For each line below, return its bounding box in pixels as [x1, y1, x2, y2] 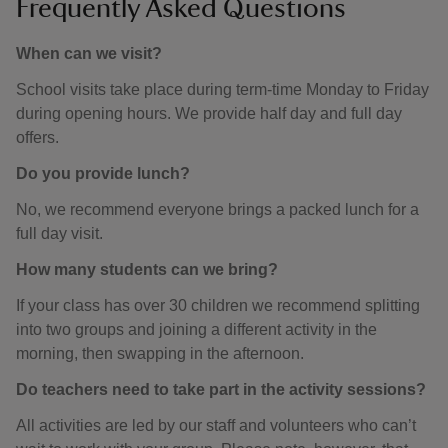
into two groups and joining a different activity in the [16, 320, 377, 338]
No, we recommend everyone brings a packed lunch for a [16, 200, 419, 218]
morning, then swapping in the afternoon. [16, 344, 304, 362]
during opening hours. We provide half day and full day [16, 104, 406, 122]
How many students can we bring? [16, 260, 278, 278]
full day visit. [16, 224, 103, 242]
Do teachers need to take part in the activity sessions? [16, 380, 426, 398]
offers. [16, 128, 63, 146]
